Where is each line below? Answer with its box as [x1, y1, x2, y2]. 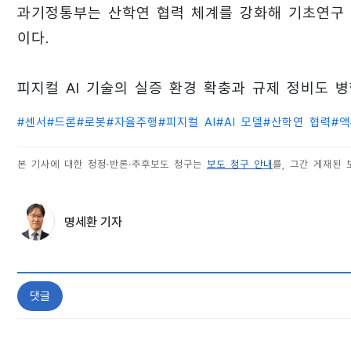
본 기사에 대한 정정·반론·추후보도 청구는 [17, 158, 207, 171]
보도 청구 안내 [207, 158, 273, 171]
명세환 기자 [64, 215, 122, 230]
